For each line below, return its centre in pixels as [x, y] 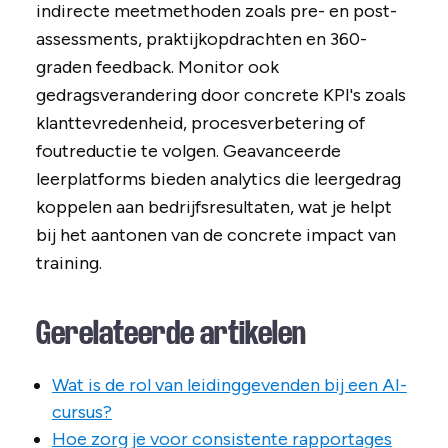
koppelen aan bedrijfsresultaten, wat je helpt [213, 207]
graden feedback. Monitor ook [157, 67]
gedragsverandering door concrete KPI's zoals [220, 95]
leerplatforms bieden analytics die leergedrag [218, 179]
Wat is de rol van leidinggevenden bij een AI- [229, 385]
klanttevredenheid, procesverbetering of [200, 123]
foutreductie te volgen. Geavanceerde [188, 151]
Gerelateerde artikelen [170, 333]
